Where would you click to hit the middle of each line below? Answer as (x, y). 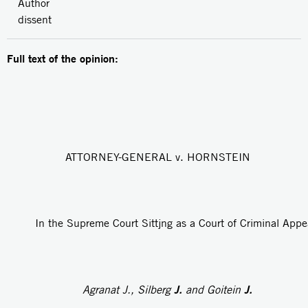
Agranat (103, 290)
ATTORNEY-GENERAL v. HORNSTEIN (158, 157)
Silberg (156, 290)
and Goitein (215, 290)
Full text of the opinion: (64, 59)
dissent (35, 20)
